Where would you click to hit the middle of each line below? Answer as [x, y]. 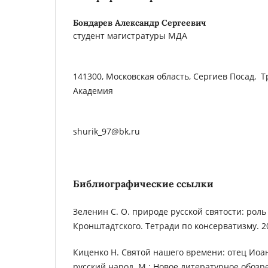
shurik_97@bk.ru [106, 131]
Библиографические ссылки [143, 183]
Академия [93, 90]
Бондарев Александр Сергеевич [139, 22]
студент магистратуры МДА [131, 35]
